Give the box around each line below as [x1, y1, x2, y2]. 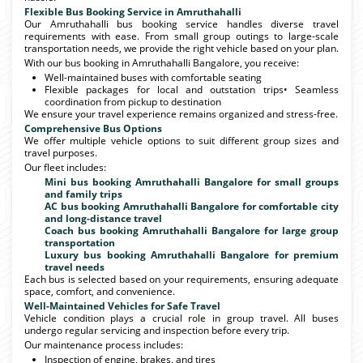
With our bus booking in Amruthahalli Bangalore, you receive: [24, 55, 299, 70]
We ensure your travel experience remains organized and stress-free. [24, 106, 338, 121]
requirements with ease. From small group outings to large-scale [24, 28, 339, 43]
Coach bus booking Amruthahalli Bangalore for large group [45, 223, 339, 237]
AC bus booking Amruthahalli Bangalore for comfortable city [45, 199, 339, 213]
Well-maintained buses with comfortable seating [45, 70, 262, 84]
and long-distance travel [45, 211, 162, 225]
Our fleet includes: [24, 160, 106, 174]
